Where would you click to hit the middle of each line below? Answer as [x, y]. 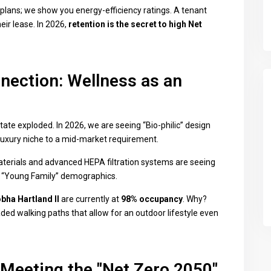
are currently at [90, 199]
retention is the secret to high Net [135, 24]
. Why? [195, 199]
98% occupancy [152, 199]
